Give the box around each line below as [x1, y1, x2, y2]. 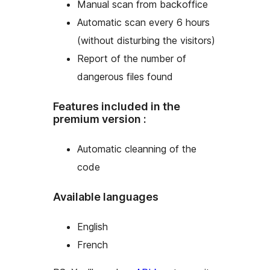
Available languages [53, 190, 159, 204]
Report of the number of [77, 52, 186, 65]
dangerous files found [77, 71, 173, 83]
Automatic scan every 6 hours [77, 16, 210, 29]
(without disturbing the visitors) [77, 34, 215, 47]
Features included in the [53, 100, 180, 113]
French [77, 238, 108, 251]
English [77, 220, 108, 233]
